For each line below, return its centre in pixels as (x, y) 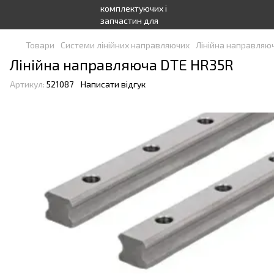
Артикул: (27, 84)
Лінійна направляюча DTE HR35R (122, 65)
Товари (40, 45)
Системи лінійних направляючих (125, 45)
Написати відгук (113, 84)
